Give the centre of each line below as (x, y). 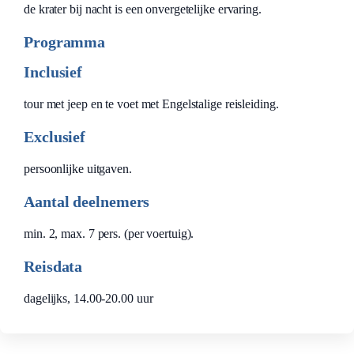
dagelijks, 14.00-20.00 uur (88, 298)
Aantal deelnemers (87, 201)
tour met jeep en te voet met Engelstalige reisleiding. (151, 104)
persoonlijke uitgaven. (78, 169)
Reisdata (53, 266)
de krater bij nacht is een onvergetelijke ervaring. (143, 9)
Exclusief (55, 137)
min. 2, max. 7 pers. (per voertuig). (109, 233)
